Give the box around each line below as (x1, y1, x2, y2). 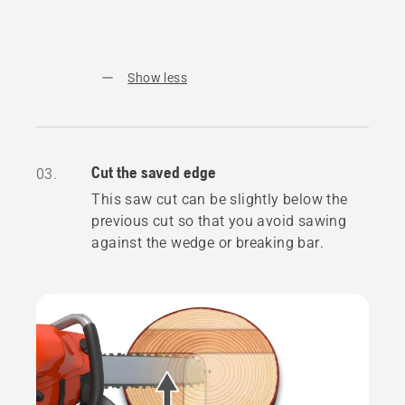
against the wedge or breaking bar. (91, 234, 324, 252)
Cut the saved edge (91, 163, 217, 183)
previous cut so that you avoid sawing (91, 212, 347, 231)
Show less (127, 71, 187, 86)
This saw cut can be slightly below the (91, 191, 348, 209)
